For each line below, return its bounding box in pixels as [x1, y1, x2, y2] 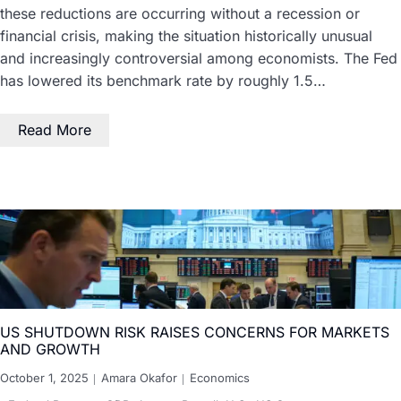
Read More [18, 120, 91, 139]
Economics [190, 371, 250, 386]
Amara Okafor [101, 371, 177, 386]
